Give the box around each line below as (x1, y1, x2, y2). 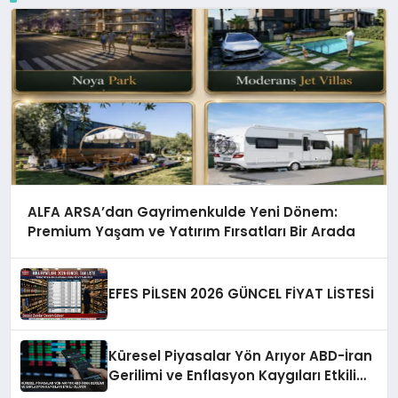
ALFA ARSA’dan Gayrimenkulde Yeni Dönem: (27, 202, 338, 221)
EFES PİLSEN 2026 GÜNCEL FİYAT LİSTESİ (108, 284, 375, 304)
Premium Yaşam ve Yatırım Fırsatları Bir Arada (27, 221, 355, 241)
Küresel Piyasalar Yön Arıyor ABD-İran (108, 346, 373, 366)
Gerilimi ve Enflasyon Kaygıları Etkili (108, 366, 357, 386)
